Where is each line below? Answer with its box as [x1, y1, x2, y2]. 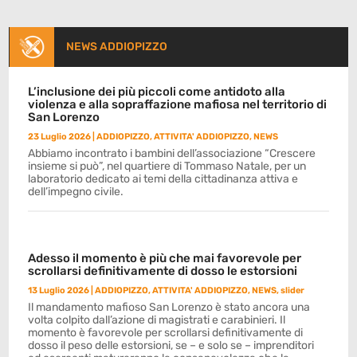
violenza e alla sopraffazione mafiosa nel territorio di [28, 97, 328, 112]
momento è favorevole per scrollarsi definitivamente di [28, 326, 304, 340]
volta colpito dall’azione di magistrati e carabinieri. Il [28, 313, 286, 328]
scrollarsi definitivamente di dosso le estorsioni [28, 264, 298, 279]
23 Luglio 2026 [28, 131, 92, 143]
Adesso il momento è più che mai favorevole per [28, 251, 302, 266]
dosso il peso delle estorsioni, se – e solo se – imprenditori [28, 339, 315, 353]
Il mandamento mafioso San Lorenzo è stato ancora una [28, 300, 311, 315]
